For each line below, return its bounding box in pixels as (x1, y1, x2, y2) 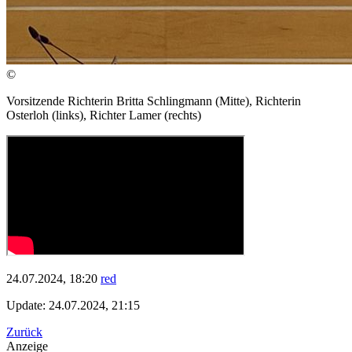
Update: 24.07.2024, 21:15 (6, 299, 140, 313)
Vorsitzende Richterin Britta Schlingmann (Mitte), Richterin (6, 94, 301, 108)
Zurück (6, 325, 42, 339)
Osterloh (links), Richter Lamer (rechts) (6, 108, 201, 123)
